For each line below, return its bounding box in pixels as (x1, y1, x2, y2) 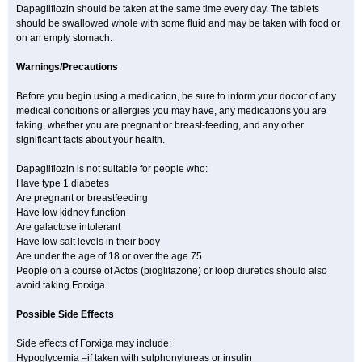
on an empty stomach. (16, 32, 112, 44)
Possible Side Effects (16, 309, 116, 320)
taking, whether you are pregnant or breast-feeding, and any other (16, 120, 304, 131)
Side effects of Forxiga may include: (16, 338, 171, 349)
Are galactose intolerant (16, 221, 120, 233)
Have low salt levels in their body (16, 236, 160, 247)
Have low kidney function (16, 207, 126, 218)
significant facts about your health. (16, 134, 165, 145)
